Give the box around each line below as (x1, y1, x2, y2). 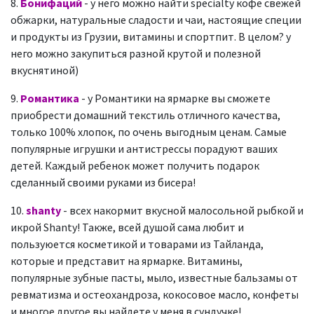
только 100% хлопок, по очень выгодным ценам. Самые (11, 125, 287, 139)
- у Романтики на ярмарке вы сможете (79, 91, 271, 105)
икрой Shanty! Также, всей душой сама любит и (11, 220, 244, 234)
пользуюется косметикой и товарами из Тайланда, (11, 237, 264, 251)
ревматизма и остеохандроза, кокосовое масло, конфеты (11, 287, 299, 301)
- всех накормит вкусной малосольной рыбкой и (61, 203, 303, 217)
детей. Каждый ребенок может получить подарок (11, 158, 259, 172)
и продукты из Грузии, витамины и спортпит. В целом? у (11, 29, 291, 43)
